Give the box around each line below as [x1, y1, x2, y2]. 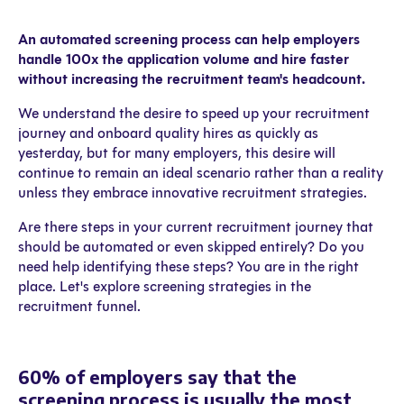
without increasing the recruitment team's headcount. [18, 69, 365, 87]
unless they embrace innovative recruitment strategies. [18, 183, 367, 201]
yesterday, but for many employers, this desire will [18, 143, 335, 161]
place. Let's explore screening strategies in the [18, 277, 311, 295]
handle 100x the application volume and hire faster [18, 50, 349, 68]
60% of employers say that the [18, 364, 297, 388]
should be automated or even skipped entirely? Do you [18, 237, 364, 255]
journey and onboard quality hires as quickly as [18, 124, 318, 142]
